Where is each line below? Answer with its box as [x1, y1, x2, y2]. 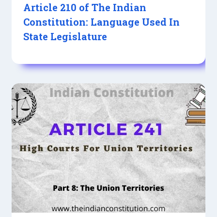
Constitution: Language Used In [23, 15, 180, 29]
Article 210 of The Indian [23, 1, 146, 14]
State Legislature [23, 30, 107, 43]
